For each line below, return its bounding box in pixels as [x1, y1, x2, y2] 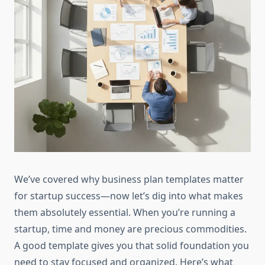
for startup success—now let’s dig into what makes [14, 189, 243, 203]
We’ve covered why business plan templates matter [14, 173, 244, 186]
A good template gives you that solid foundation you [14, 239, 249, 253]
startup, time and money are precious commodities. [14, 222, 247, 236]
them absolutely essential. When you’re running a [14, 206, 235, 219]
